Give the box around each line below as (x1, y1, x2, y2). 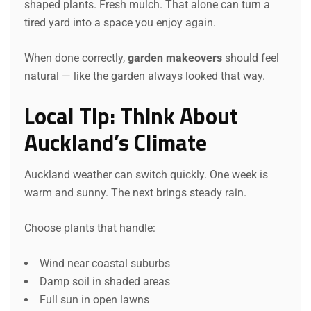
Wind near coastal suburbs (40, 256, 170, 270)
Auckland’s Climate (24, 125, 207, 159)
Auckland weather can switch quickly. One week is (24, 167, 268, 181)
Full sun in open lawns (40, 292, 149, 306)
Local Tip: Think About (24, 99, 238, 133)
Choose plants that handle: (24, 221, 155, 235)
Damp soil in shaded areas (40, 274, 170, 288)
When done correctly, (24, 51, 128, 65)
